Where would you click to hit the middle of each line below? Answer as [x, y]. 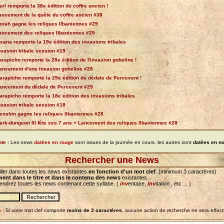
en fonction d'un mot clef [122, 171]
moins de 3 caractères [94, 210]
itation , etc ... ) [173, 183]
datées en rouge [53, 142]
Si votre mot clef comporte [35, 210]
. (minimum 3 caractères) [186, 171]
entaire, [138, 183]
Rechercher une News [112, 160]
